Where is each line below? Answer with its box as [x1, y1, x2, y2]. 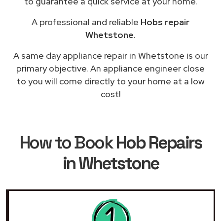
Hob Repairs [115, 131, 202, 153]
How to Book [19, 131, 116, 153]
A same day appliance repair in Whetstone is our [13, 49, 208, 61]
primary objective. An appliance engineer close [16, 62, 205, 74]
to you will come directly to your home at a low [16, 75, 205, 87]
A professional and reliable [32, 16, 141, 28]
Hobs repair [141, 16, 189, 28]
